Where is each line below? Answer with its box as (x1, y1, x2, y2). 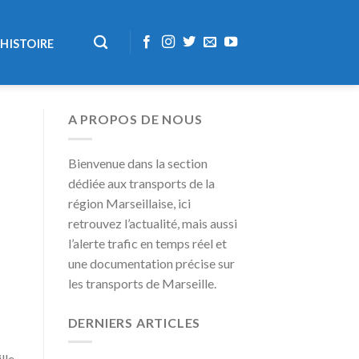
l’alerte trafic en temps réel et (67, 235, 227, 251)
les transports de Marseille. (67, 275, 216, 291)
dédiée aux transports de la (67, 175, 215, 191)
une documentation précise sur (67, 255, 235, 271)
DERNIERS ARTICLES (67, 314, 201, 330)
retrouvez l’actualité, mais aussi (67, 215, 237, 231)
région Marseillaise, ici (67, 195, 191, 211)
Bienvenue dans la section (67, 155, 208, 171)
